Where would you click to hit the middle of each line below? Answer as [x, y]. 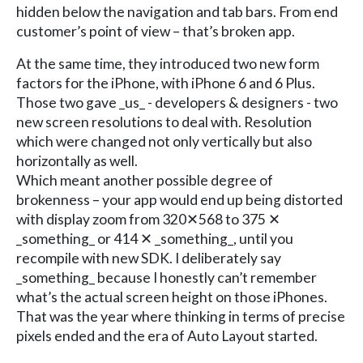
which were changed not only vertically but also [164, 141]
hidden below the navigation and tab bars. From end [177, 11]
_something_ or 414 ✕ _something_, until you [155, 238]
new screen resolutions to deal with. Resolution [164, 122]
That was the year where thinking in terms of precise [181, 316]
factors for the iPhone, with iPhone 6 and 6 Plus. [166, 83]
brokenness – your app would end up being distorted [179, 199]
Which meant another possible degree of [145, 180]
